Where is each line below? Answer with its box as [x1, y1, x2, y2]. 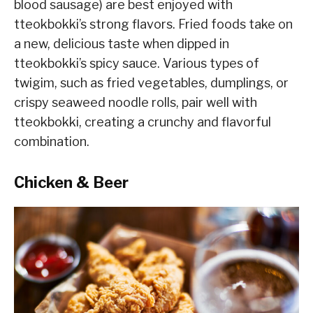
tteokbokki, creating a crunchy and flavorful [14, 115, 271, 130]
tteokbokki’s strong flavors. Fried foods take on [14, 17, 293, 32]
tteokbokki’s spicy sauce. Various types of [14, 56, 259, 71]
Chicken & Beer [14, 173, 129, 192]
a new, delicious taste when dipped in [14, 36, 229, 52]
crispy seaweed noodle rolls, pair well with [14, 95, 257, 110]
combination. [14, 134, 89, 150]
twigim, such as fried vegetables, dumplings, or [14, 75, 289, 91]
